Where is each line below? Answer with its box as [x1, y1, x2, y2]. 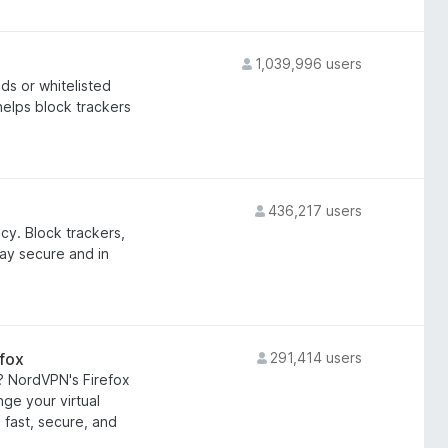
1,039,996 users [254, 55, 362, 72]
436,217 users [267, 202, 362, 219]
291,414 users [269, 349, 362, 366]
